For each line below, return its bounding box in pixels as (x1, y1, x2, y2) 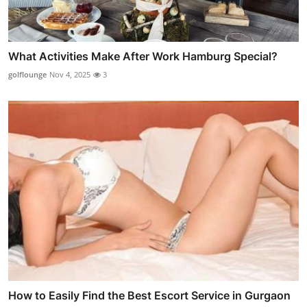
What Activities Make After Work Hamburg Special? (8, 49, 278, 64)
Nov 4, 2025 (49, 69, 90, 80)
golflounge (8, 69, 47, 80)
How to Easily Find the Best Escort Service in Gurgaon (8, 288, 291, 302)
